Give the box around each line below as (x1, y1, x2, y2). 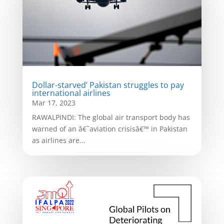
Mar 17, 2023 (31, 98, 75, 108)
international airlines (31, 87, 110, 99)
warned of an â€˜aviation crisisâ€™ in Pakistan (31, 124, 187, 134)
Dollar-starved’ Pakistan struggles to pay (31, 79, 184, 91)
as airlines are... (31, 135, 85, 145)
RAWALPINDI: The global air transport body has (31, 112, 190, 122)
